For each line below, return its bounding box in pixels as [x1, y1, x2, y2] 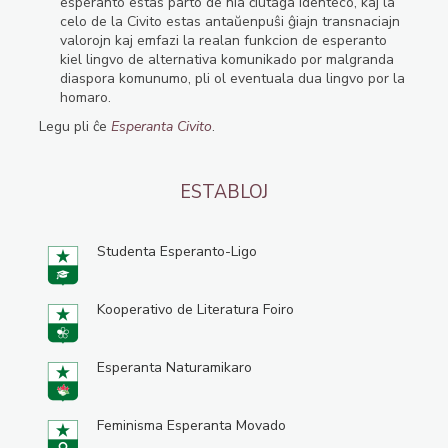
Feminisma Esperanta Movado [96, 416, 286, 436]
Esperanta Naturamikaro [96, 358, 252, 378]
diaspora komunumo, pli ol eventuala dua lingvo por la [59, 69, 405, 89]
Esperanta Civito [110, 117, 212, 137]
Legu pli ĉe [38, 117, 111, 137]
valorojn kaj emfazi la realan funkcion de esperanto [59, 31, 387, 51]
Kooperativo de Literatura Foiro [96, 300, 294, 320]
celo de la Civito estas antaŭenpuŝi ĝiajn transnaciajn [59, 12, 400, 32]
